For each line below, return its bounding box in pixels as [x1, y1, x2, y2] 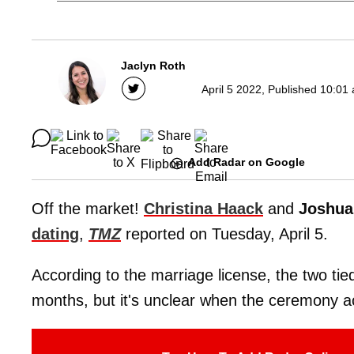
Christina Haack [144, 199, 263, 217]
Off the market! [32, 199, 144, 217]
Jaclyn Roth [121, 59, 186, 73]
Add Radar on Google [188, 156, 305, 169]
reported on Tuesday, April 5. [121, 224, 328, 243]
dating [32, 224, 79, 243]
